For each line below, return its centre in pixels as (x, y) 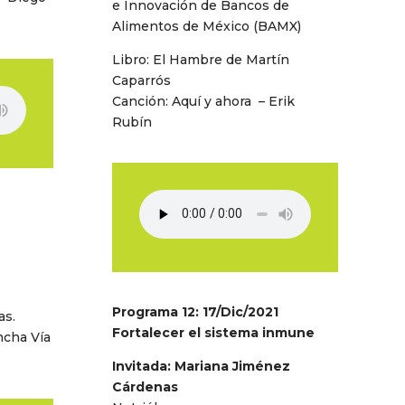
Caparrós (142, 80)
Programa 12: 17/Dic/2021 (196, 311)
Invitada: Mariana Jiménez (202, 366)
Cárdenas (146, 386)
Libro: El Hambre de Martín (201, 59)
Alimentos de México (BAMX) (207, 26)
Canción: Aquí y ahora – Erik (204, 101)
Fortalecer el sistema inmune (214, 332)
